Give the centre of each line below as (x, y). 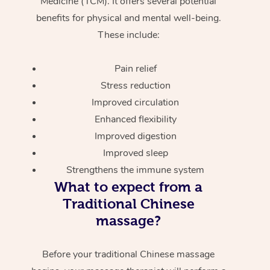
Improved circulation (136, 102)
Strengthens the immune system (136, 170)
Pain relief (135, 68)
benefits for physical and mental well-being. (128, 18)
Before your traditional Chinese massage (129, 254)
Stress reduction (135, 85)
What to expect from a (129, 187)
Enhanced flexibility (135, 119)
